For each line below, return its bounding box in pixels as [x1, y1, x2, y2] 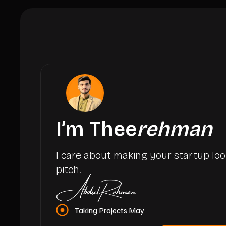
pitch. [56, 163, 81, 176]
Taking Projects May [74, 205, 145, 215]
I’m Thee [56, 117, 137, 141]
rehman [137, 117, 212, 141]
